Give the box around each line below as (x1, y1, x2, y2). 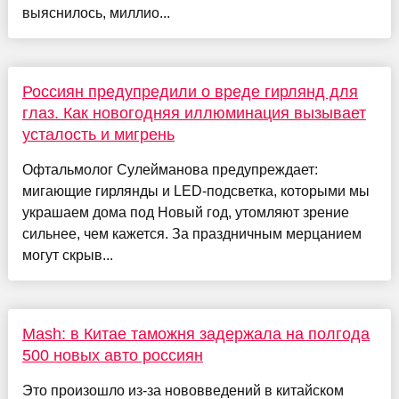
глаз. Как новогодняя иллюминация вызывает (21, 103, 366, 122)
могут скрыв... (21, 247, 113, 263)
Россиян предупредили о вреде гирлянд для (21, 82, 358, 101)
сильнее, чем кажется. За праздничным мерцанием (21, 225, 362, 241)
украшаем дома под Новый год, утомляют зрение (21, 204, 349, 220)
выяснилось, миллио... (21, 4, 170, 20)
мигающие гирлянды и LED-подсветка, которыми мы (21, 183, 370, 199)
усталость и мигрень (21, 125, 175, 143)
